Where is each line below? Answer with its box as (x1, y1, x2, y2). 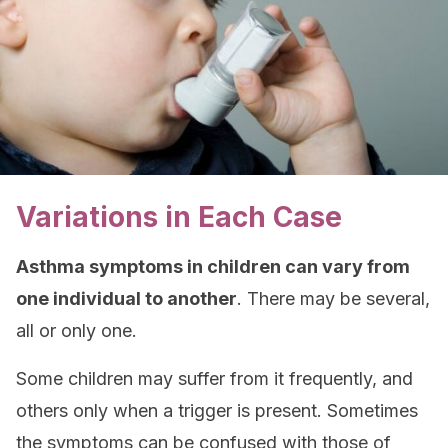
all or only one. (16, 320, 137, 341)
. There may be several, (237, 288, 430, 309)
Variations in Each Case (16, 200, 342, 234)
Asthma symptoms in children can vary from (16, 256, 410, 277)
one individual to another (16, 288, 237, 309)
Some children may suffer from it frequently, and (16, 368, 413, 389)
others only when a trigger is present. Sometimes (16, 400, 418, 421)
